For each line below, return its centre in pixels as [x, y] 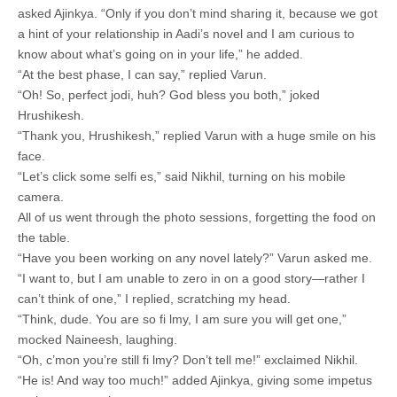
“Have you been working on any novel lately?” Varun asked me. [195, 258]
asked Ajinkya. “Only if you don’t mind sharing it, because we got [198, 13]
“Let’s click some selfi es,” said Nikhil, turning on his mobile [182, 176]
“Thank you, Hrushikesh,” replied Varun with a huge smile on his [197, 136]
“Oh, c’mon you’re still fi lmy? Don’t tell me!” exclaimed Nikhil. [188, 360]
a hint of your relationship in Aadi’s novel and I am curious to [186, 34]
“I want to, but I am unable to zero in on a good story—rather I [191, 278]
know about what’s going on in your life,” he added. [160, 54]
